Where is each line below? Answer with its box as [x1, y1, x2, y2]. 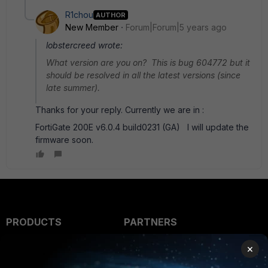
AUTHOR [96, 10, 126, 19]
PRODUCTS [6, 216, 62, 228]
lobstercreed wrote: [46, 40, 123, 50]
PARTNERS [123, 216, 177, 228]
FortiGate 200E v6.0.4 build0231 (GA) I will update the [35, 122, 249, 132]
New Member [65, 22, 118, 32]
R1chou [65, 10, 93, 20]
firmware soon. [35, 135, 93, 145]
